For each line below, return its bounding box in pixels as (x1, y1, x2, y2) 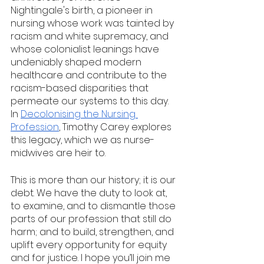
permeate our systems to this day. (11, 94, 171, 108)
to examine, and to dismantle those (11, 199, 178, 213)
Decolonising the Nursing (21, 107, 138, 121)
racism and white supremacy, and (11, 29, 171, 43)
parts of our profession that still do (11, 212, 174, 226)
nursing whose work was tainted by (11, 16, 176, 30)
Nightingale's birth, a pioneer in (11, 4, 155, 17)
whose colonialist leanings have (11, 42, 161, 56)
